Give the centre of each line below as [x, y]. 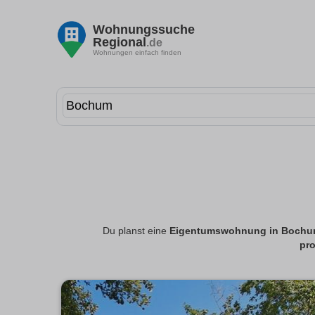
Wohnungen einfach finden [137, 52]
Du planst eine [136, 231]
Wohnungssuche [144, 29]
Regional [120, 42]
